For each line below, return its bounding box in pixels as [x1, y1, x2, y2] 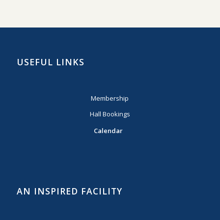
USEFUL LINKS [16, 55, 84, 68]
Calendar [93, 126, 123, 135]
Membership [91, 93, 129, 103]
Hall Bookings [89, 109, 130, 118]
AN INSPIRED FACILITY [16, 185, 122, 197]
